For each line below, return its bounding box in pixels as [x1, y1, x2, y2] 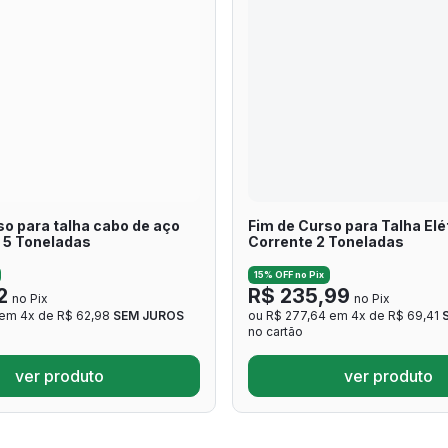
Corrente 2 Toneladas [248, 232, 404, 250]
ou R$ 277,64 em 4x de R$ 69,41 [248, 308, 442, 324]
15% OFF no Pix [253, 269, 324, 281]
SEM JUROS [112, 308, 184, 324]
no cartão [248, 324, 303, 340]
